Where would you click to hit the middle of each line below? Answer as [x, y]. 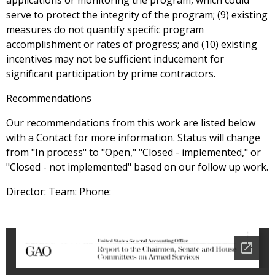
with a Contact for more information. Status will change [133, 138]
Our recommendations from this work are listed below [131, 123]
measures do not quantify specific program [105, 30]
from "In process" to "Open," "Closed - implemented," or [134, 153]
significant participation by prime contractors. [111, 74]
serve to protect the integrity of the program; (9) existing [137, 15]
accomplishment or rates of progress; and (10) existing [132, 45]
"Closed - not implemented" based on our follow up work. [137, 167]
